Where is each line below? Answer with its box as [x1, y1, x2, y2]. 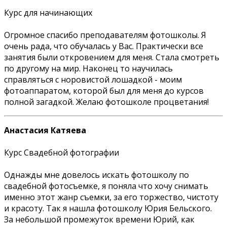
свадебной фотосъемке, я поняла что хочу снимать [4, 180, 208, 192]
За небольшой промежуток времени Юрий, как [4, 213, 195, 225]
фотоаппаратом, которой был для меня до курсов [4, 85, 204, 96]
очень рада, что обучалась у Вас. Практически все [4, 40, 203, 52]
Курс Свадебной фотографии [4, 146, 119, 158]
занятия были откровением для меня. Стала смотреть [4, 51, 219, 63]
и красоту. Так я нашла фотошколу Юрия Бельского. [4, 202, 212, 214]
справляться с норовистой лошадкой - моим [4, 73, 182, 85]
